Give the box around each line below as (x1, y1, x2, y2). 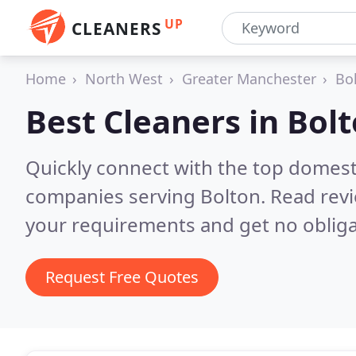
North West (85, 69, 163, 88)
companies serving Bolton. (25, 183, 270, 209)
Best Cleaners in (25, 99, 287, 143)
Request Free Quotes (45, 266, 199, 288)
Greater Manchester (182, 69, 316, 88)
